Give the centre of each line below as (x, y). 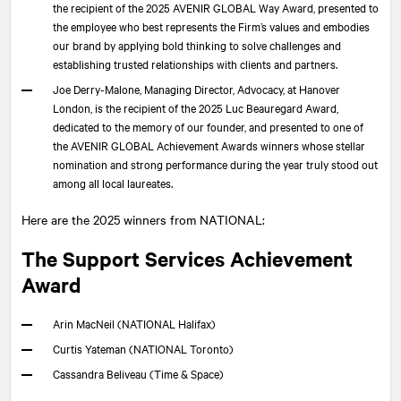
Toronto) (210, 348)
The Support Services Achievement (187, 258)
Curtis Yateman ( (93, 348)
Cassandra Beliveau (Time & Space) (138, 373)
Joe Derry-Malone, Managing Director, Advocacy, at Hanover (196, 88)
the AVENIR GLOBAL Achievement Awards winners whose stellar (209, 145)
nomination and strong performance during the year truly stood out (215, 163)
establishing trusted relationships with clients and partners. (195, 63)
